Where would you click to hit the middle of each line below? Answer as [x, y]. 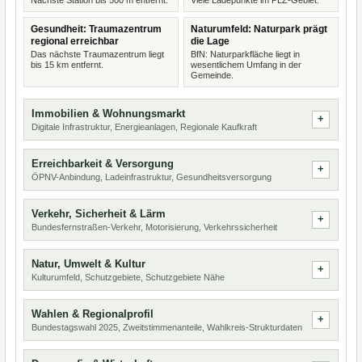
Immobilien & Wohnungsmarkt [108, 114]
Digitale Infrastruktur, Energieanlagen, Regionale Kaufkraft [144, 127]
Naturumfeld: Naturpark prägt [259, 29]
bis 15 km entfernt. [67, 65]
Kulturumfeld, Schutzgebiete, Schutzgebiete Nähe [128, 277]
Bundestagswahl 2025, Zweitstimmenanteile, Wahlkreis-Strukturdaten [167, 327]
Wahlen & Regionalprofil [93, 314]
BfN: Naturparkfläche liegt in [245, 54]
